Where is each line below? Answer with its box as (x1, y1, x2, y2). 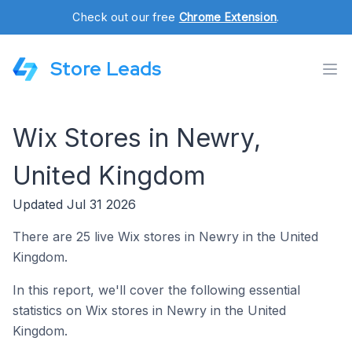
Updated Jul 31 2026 (13, 196, 136, 212)
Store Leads (50, 57, 161, 81)
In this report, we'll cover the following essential (13, 282, 300, 298)
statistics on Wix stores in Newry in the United (13, 302, 286, 318)
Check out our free (72, 10, 179, 24)
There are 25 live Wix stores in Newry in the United (13, 229, 318, 244)
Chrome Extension (178, 10, 277, 24)
